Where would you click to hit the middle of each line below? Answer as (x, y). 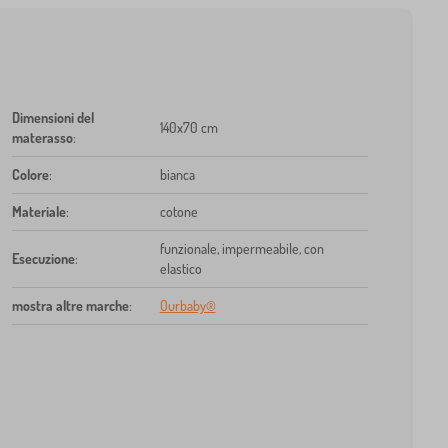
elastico (180, 268)
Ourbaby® (187, 305)
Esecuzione (43, 258)
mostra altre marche (70, 305)
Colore (30, 174)
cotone (178, 211)
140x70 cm (188, 127)
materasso (42, 137)
